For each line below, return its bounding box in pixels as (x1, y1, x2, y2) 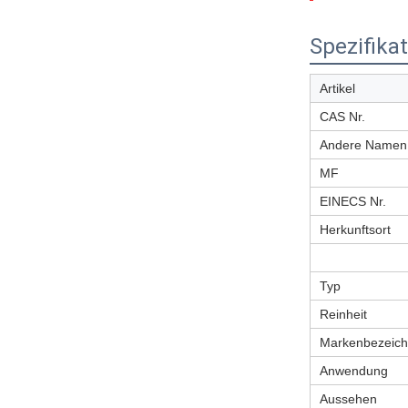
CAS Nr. (320, 109, 365, 124)
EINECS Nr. (320, 194, 386, 209)
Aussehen (320, 392, 377, 406)
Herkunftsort (320, 222, 391, 237)
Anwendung (320, 363, 388, 378)
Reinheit (320, 307, 367, 321)
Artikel (320, 81, 355, 96)
